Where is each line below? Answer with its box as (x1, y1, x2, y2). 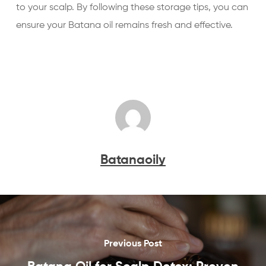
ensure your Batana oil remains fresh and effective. (15, 21, 233, 30)
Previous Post (103, 239, 162, 249)
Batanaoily (100, 154, 166, 167)
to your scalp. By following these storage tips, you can (15, 3, 248, 12)
